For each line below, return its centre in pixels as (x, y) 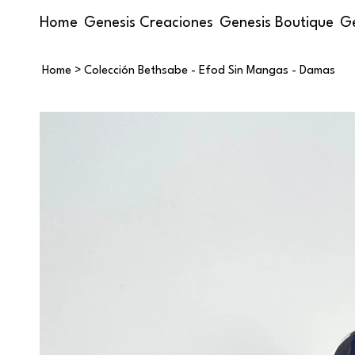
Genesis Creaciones (149, 23)
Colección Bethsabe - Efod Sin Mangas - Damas (210, 71)
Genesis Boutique (277, 23)
